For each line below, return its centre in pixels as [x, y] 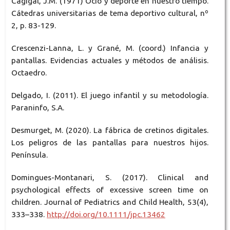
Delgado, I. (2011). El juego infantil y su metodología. [110, 95]
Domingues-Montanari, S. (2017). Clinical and [110, 178]
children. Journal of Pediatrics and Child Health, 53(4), [110, 202]
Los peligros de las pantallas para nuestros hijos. [110, 143]
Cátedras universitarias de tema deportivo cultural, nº [110, 13]
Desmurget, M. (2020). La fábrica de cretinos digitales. [110, 130]
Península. [29, 155]
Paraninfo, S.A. [37, 108]
